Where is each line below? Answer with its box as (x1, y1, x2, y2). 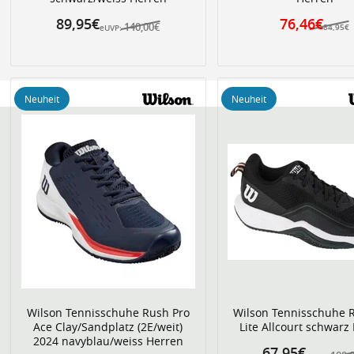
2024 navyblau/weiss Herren (32, 333, 183, 348)
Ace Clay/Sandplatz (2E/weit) (33, 319, 183, 334)
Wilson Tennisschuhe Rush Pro (26, 305, 190, 320)
